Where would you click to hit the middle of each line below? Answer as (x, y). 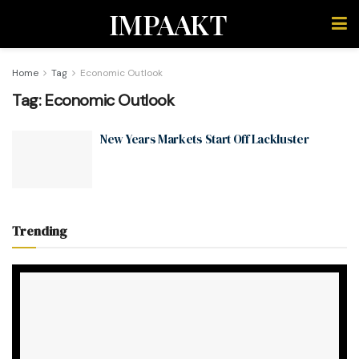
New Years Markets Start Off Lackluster (205, 139)
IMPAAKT (168, 24)
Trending (40, 230)
